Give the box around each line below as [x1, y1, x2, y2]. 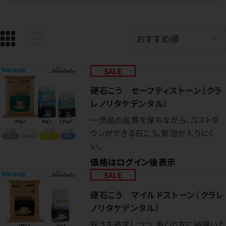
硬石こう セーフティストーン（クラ [90, 84, 222, 97]
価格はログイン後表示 [90, 156, 176, 168]
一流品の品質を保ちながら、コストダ [90, 114, 219, 126]
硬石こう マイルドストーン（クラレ [90, 188, 224, 201]
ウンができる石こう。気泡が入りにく [90, 127, 214, 139]
